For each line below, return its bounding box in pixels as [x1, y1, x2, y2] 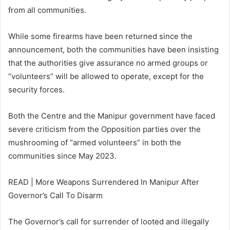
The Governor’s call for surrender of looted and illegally [8, 217, 209, 226]
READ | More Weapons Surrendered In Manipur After [8, 177, 199, 187]
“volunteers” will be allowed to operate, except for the [8, 71, 204, 81]
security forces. [8, 85, 65, 94]
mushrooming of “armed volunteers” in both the [8, 138, 181, 147]
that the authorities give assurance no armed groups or [8, 58, 208, 68]
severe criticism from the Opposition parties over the [8, 124, 201, 134]
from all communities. [8, 5, 86, 15]
